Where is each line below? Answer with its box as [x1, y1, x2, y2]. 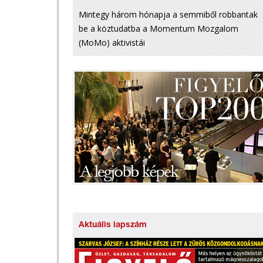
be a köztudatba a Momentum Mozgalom [79, 23, 238, 34]
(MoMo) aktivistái [79, 37, 145, 48]
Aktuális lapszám [79, 221, 147, 230]
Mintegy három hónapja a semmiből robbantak [79, 9, 258, 20]
